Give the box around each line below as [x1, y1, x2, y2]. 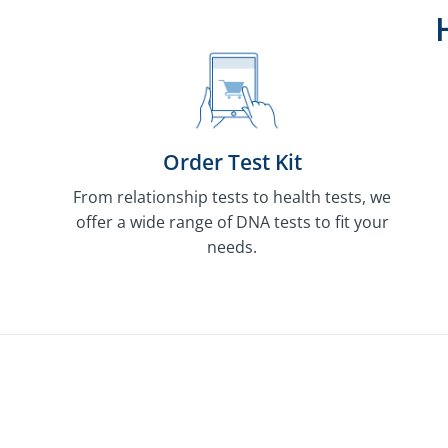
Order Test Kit [162, 147, 302, 176]
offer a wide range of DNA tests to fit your [75, 210, 389, 233]
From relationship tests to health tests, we [73, 185, 391, 208]
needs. [207, 235, 257, 258]
